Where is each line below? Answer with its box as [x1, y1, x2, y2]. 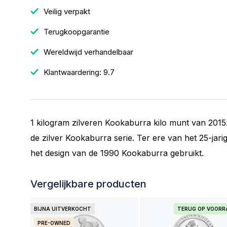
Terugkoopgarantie [42, 27, 109, 36]
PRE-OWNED [37, 220, 70, 226]
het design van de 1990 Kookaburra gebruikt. [30, 148, 204, 158]
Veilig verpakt [42, 7, 90, 16]
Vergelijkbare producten [30, 178, 146, 190]
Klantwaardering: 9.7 [42, 67, 115, 77]
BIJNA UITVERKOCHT [34, 206, 91, 212]
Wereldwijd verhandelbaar [42, 47, 133, 57]
